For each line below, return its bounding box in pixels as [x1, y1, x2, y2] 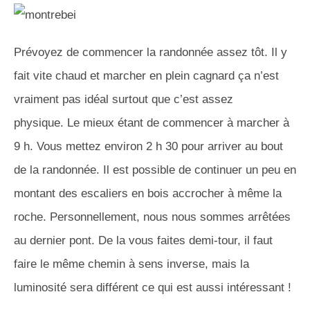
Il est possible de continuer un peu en [100, 163, 296, 176]
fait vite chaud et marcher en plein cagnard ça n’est [14, 69, 279, 82]
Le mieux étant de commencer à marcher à [64, 116, 289, 129]
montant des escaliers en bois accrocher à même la [14, 186, 282, 200]
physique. [14, 116, 64, 129]
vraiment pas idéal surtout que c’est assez [14, 92, 233, 106]
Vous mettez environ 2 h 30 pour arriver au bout [33, 139, 283, 153]
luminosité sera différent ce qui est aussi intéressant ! [14, 280, 291, 294]
